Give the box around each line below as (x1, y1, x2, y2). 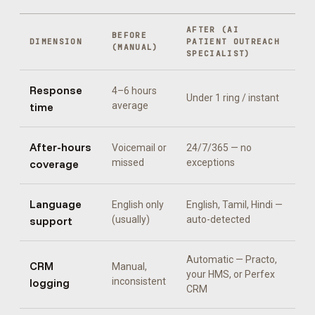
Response (30, 83, 82, 97)
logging (30, 276, 70, 290)
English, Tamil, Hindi (186, 199, 273, 210)
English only (112, 199, 164, 210)
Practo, (245, 254, 277, 265)
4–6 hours (112, 85, 157, 96)
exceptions (186, 157, 235, 168)
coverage (30, 157, 79, 171)
